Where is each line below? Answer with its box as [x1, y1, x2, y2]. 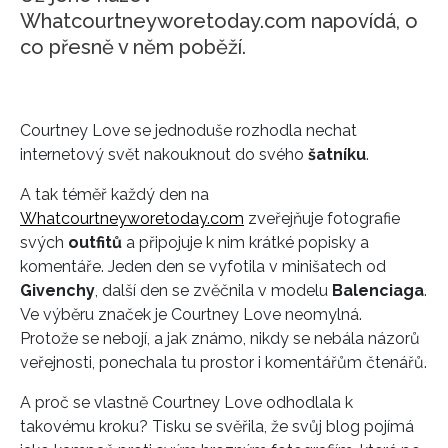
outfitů [68, 233, 122, 253]
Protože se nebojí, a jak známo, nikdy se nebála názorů [20, 329, 420, 349]
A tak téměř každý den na [20, 185, 209, 205]
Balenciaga [332, 281, 424, 301]
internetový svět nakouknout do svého [20, 145, 308, 165]
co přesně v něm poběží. [20, 35, 246, 60]
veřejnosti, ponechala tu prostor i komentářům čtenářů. [20, 353, 427, 373]
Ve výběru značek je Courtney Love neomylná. [20, 305, 362, 325]
